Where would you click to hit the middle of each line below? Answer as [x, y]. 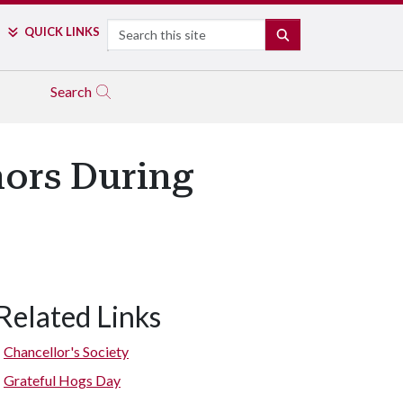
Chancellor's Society [66, 351]
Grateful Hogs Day [62, 380]
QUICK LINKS [62, 31]
